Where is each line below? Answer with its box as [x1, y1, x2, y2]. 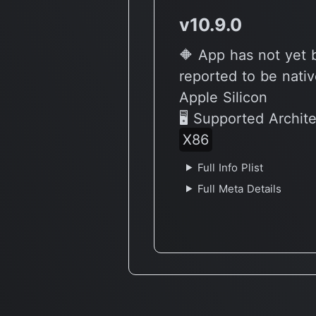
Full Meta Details [197, 181, 281, 195]
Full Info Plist [197, 160, 263, 174]
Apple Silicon [179, 88, 267, 106]
